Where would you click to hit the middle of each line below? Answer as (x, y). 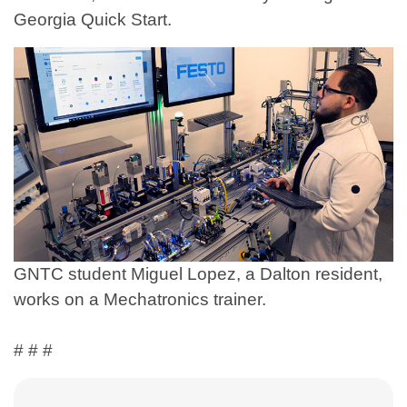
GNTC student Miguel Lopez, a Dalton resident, (198, 273)
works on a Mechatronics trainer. (140, 299)
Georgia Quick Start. (93, 20)
